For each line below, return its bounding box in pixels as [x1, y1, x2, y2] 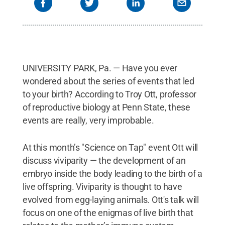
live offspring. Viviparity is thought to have [22, 181, 182, 192]
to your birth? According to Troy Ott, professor [22, 89, 197, 99]
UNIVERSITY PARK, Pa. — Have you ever [22, 63, 178, 73]
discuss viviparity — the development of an [22, 155, 186, 166]
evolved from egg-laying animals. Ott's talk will [22, 194, 199, 205]
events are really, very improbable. [22, 115, 154, 126]
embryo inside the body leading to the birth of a [22, 168, 202, 179]
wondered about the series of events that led [22, 76, 194, 86]
